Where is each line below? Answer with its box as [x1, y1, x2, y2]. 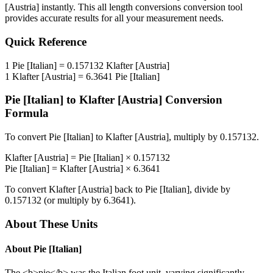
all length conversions [97, 2, 181, 13]
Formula [5, 107, 49, 120]
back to [112, 184, 145, 195]
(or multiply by [41, 195, 104, 206]
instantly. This [39, 2, 97, 13]
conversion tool [181, 2, 243, 13]
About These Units [5, 217, 97, 230]
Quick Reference [5, 35, 87, 49]
